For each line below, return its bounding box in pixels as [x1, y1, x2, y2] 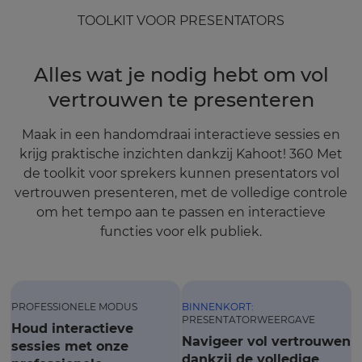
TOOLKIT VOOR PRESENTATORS [78, 13, 284, 28]
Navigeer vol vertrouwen [182, 334, 351, 349]
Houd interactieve [11, 321, 133, 336]
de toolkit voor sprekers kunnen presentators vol [23, 166, 339, 181]
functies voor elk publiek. [100, 224, 262, 239]
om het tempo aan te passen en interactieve [36, 204, 326, 220]
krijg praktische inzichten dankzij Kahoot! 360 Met [19, 146, 343, 162]
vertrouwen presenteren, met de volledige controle [15, 185, 347, 200]
